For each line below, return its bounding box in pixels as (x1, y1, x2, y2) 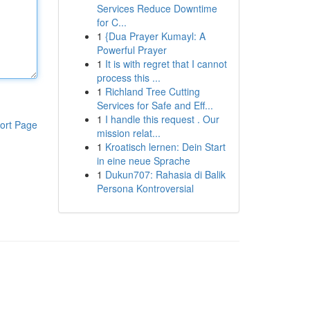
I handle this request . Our (104, 112, 219, 126)
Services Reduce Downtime (96, 1, 217, 15)
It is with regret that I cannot (104, 57, 227, 71)
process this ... (96, 71, 161, 84)
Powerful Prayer (96, 43, 167, 57)
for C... (96, 15, 127, 29)
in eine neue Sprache (96, 154, 190, 167)
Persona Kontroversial (96, 181, 194, 195)
